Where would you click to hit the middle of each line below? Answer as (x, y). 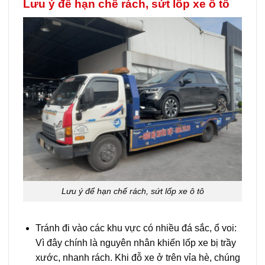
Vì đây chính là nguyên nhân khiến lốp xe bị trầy (135, 243)
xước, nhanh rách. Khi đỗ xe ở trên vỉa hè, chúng (138, 257)
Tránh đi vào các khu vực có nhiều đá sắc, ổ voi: (136, 228)
